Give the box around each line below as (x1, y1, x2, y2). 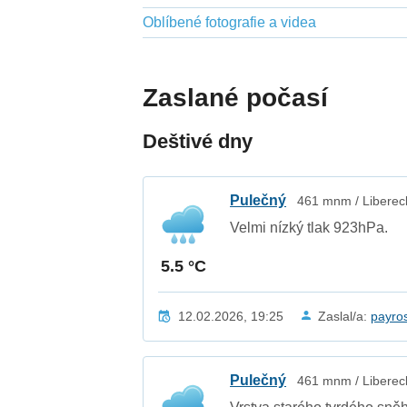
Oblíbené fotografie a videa (143, 14, 317, 30)
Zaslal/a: (318, 308, 372, 323)
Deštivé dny (143, 129, 253, 153)
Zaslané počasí (143, 83, 329, 112)
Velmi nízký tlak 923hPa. (230, 219, 389, 235)
